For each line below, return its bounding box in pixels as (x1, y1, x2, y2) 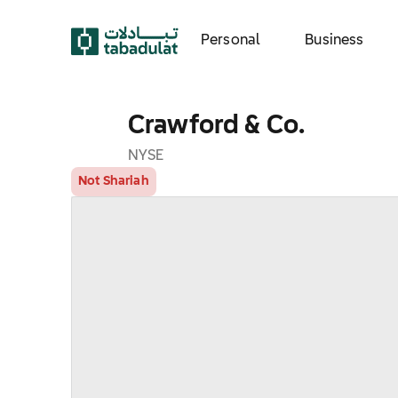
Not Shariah (78, 175, 149, 187)
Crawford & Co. (128, 114, 306, 139)
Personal (201, 33, 261, 48)
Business (305, 33, 364, 48)
